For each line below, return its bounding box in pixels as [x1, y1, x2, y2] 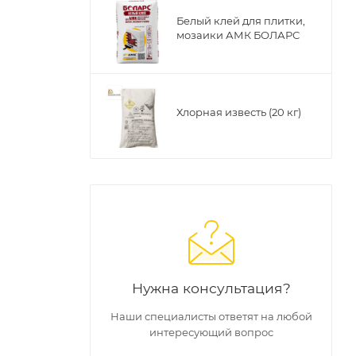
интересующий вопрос [149, 326, 273, 339]
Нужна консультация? [131, 280, 291, 296]
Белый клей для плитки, [176, 14, 305, 27]
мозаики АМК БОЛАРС [176, 29, 300, 41]
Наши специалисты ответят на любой [110, 310, 312, 323]
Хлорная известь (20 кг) [176, 106, 301, 118]
